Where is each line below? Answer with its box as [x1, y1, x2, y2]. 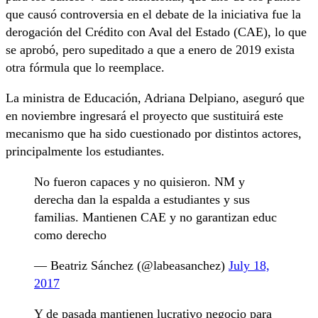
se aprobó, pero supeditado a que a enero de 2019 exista [6, 43, 295, 57]
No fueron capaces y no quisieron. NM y [34, 175, 245, 190]
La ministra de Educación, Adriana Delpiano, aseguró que [6, 91, 305, 106]
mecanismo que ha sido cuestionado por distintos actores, [6, 126, 302, 141]
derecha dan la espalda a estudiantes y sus [34, 192, 250, 207]
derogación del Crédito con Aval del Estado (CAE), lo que [6, 25, 307, 40]
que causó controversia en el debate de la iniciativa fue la [6, 7, 301, 22]
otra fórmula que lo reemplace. [6, 60, 165, 75]
